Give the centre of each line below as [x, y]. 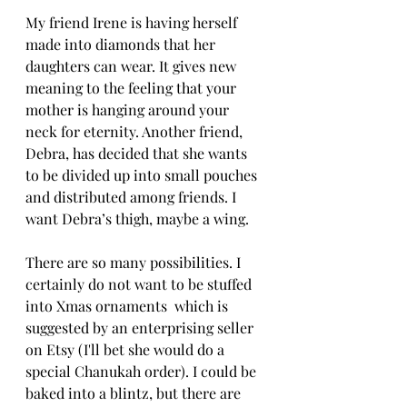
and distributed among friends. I [133, 196]
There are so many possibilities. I [135, 262]
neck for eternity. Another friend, [136, 131]
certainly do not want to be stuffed [140, 283]
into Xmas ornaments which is [129, 305]
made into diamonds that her [122, 44]
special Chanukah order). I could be [143, 371]
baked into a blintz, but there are [135, 392]
